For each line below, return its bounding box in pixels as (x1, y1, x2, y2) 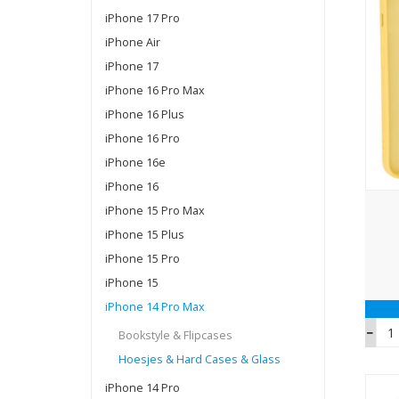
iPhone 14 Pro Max (105, 298, 205, 314)
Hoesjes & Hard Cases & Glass (118, 351, 281, 367)
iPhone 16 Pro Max (105, 82, 205, 98)
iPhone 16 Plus (105, 106, 184, 122)
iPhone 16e (105, 154, 166, 170)
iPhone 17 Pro (105, 10, 180, 26)
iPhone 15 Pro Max (105, 202, 205, 218)
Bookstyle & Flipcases (118, 327, 232, 343)
